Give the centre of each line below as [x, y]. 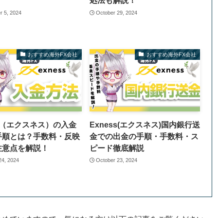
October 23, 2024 [117, 160]
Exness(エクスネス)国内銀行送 [145, 125]
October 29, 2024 [117, 12]
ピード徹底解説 [117, 148]
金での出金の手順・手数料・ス [144, 136]
